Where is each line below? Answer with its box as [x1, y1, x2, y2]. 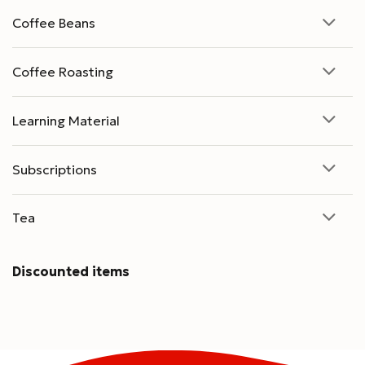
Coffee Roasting [12, 64, 113, 81]
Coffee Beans [12, 15, 95, 32]
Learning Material [12, 112, 120, 129]
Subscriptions [12, 161, 97, 178]
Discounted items [12, 263, 130, 280]
